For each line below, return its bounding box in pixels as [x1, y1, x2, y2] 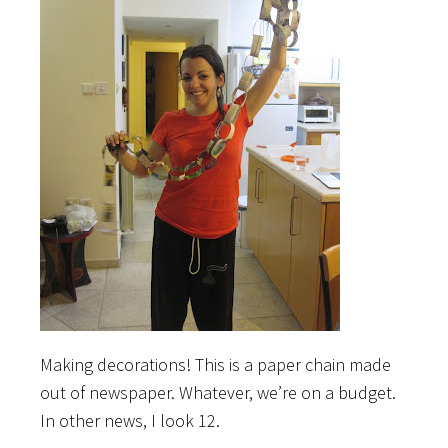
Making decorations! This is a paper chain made [40, 352, 391, 376]
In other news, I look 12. [40, 408, 220, 432]
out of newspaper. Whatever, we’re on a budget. [40, 380, 396, 404]
